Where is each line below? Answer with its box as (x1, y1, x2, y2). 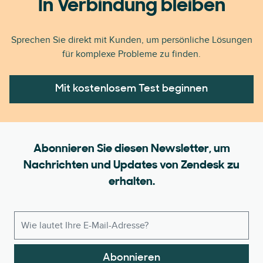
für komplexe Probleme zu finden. (62, 48, 201, 60)
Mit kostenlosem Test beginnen (55, 83, 208, 95)
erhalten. (108, 176, 155, 188)
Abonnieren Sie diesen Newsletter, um (33, 143, 230, 155)
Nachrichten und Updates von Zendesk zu (23, 160, 240, 171)
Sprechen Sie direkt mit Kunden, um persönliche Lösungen (11, 34, 252, 46)
